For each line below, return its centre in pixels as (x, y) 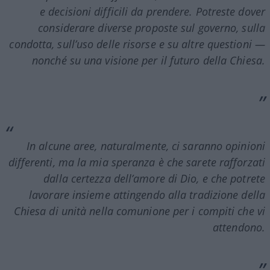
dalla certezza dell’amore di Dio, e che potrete (154, 178)
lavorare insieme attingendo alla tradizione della (147, 194)
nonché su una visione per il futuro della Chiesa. (149, 60)
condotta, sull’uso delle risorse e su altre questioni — (137, 44)
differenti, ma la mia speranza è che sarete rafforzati (137, 162)
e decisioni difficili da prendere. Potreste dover (152, 11)
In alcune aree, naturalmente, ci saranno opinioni (146, 146)
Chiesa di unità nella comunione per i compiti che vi (139, 211)
